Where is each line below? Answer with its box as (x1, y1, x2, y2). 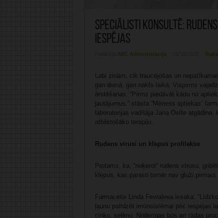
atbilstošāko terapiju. (94, 118, 153, 126)
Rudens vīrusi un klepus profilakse (94, 140, 200, 148)
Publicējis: (94, 51, 118, 57)
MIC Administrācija (118, 51, 166, 57)
